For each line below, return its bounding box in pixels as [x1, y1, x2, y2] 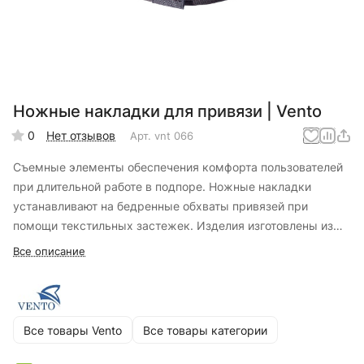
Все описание [13, 245, 85, 258]
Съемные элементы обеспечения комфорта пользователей [13, 160, 343, 175]
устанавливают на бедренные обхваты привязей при [13, 199, 308, 214]
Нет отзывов [46, 128, 115, 143]
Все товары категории [143, 323, 267, 337]
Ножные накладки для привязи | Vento [13, 102, 322, 122]
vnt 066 [154, 128, 193, 142]
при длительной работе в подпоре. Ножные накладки [13, 180, 311, 194]
